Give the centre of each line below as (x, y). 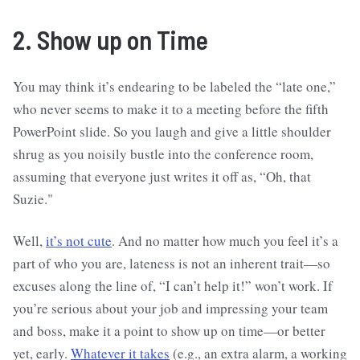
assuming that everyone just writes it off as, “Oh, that (162, 177)
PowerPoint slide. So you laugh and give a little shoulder (172, 132)
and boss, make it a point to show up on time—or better (169, 331)
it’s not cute (79, 241)
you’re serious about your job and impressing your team (170, 309)
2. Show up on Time (110, 39)
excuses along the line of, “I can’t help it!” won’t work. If (173, 286)
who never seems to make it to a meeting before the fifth (171, 109)
